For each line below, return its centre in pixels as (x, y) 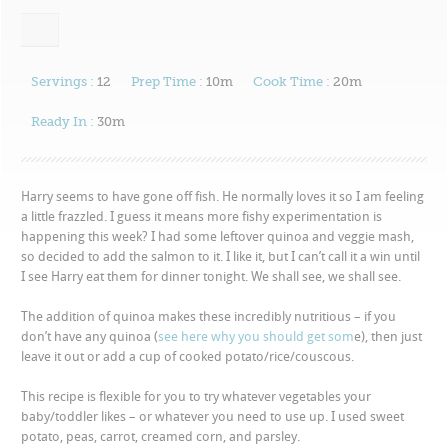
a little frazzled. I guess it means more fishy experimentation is (202, 216)
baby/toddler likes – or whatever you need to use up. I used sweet (213, 416)
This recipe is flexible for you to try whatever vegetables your (196, 396)
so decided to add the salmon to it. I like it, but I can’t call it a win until (221, 256)
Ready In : (63, 121)
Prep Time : (167, 81)
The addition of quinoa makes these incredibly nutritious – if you (209, 316)
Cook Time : (292, 81)
